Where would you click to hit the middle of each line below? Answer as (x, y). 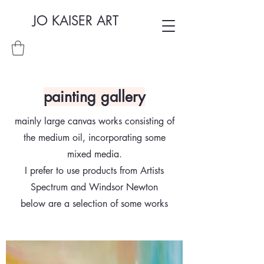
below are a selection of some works (94, 204)
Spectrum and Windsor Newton (94, 187)
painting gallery (94, 97)
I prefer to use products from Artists (94, 171)
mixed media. (94, 154)
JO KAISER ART (75, 21)
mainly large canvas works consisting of (94, 121)
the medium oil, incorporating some (94, 138)
